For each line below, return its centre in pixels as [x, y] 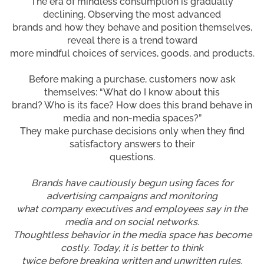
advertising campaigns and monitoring [132, 196]
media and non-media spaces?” [132, 118]
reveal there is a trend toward [132, 40]
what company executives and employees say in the [132, 209]
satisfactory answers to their [132, 144]
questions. [132, 157]
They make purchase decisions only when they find [132, 131]
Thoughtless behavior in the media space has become [132, 235]
